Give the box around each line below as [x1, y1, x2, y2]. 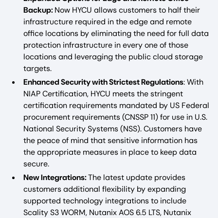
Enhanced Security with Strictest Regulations [23, 76, 183, 87]
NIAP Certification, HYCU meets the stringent [23, 88, 183, 99]
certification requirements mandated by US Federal [23, 100, 209, 110]
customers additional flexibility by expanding [23, 183, 186, 194]
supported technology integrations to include [23, 195, 186, 206]
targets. [23, 63, 52, 73]
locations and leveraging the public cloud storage [23, 51, 203, 62]
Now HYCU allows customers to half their [54, 4, 200, 15]
